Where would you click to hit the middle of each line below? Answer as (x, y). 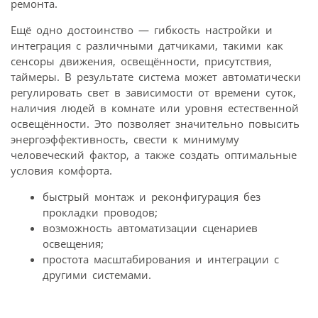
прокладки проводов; (100, 213)
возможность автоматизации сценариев (150, 228)
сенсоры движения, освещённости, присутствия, (141, 61)
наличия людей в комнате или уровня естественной (155, 108)
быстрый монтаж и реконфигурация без (152, 197)
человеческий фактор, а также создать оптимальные (154, 155)
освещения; (73, 244)
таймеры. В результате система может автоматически (156, 77)
